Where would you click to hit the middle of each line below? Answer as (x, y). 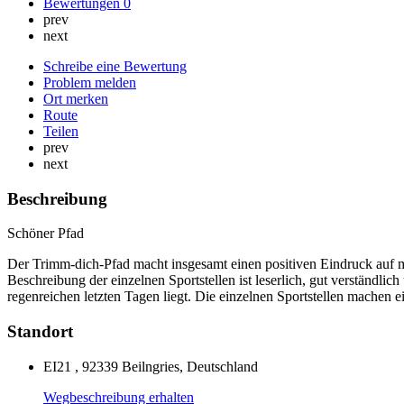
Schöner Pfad (46, 234)
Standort (40, 331)
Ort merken (76, 98)
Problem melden (90, 82)
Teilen (61, 131)
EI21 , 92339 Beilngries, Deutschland (151, 366)
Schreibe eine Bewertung (115, 66)
